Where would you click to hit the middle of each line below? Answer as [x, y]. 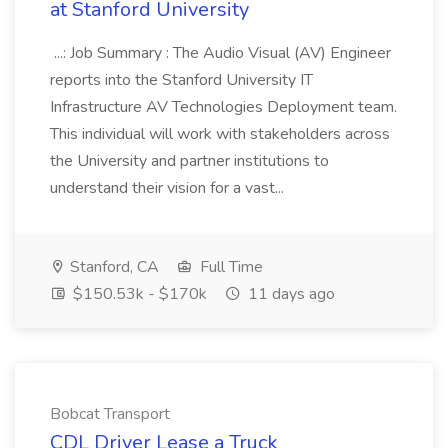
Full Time [229, 267]
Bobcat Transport [110, 414]
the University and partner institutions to [189, 161]
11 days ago [289, 294]
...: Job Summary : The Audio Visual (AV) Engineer [220, 53]
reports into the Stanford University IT [181, 80]
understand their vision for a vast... [169, 188]
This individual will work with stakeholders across [220, 134]
